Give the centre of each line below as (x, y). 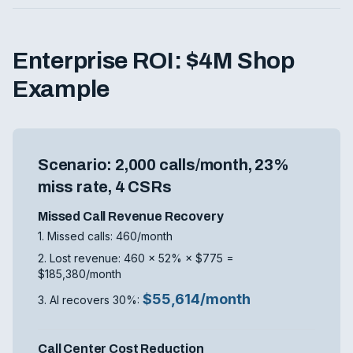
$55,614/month (197, 299)
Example (61, 89)
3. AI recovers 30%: (90, 300)
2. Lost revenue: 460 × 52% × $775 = (136, 258)
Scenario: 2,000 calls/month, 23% (163, 165)
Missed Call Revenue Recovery (131, 216)
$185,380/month (80, 274)
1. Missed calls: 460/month (105, 236)
